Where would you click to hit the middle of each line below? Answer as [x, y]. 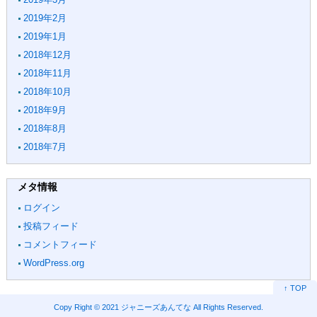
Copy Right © [78, 307]
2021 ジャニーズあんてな [146, 307]
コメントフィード [60, 244]
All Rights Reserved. [227, 307]
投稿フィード [51, 226]
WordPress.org [53, 263]
